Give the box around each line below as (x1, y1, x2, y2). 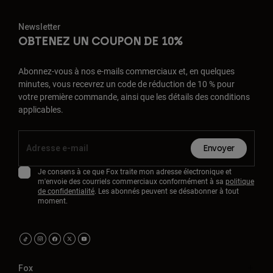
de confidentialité (38, 186, 94, 196)
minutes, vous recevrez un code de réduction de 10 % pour (18, 78, 235, 90)
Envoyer (202, 143, 235, 154)
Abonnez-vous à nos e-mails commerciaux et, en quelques (18, 65, 235, 77)
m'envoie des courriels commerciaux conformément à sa (38, 176, 225, 186)
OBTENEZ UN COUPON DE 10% (18, 35, 183, 49)
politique (225, 176, 254, 186)
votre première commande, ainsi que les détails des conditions (18, 91, 250, 103)
